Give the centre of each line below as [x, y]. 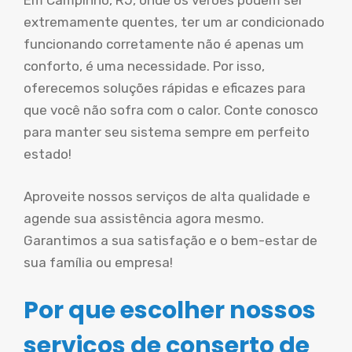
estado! [48, 154]
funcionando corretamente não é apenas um [164, 44]
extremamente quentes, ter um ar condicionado [174, 22]
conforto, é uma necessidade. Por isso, [144, 66]
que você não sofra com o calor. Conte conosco [171, 110]
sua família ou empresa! [98, 262]
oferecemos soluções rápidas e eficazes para [165, 88]
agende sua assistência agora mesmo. [144, 218]
